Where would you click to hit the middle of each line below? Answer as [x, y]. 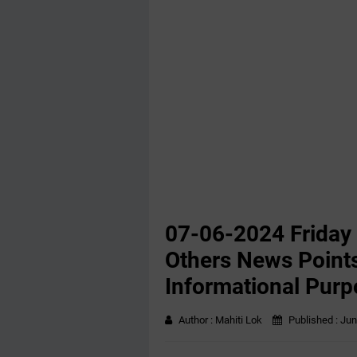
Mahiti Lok [239, 320]
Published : [313, 320]
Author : [197, 320]
